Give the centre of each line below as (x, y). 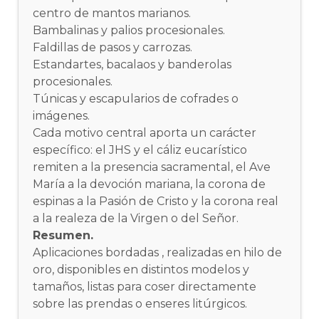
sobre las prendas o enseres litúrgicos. (140, 303)
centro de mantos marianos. (112, 13)
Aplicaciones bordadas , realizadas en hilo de (158, 252)
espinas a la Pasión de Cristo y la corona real (156, 201)
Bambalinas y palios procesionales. (129, 30)
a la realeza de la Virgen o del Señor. (136, 218)
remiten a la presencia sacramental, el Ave (152, 167)
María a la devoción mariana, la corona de (150, 184)
